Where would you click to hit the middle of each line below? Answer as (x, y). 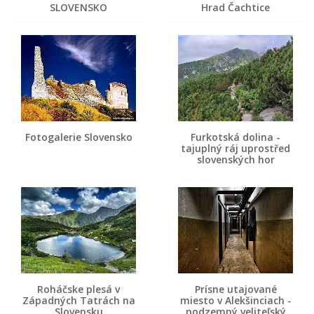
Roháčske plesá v (78, 289)
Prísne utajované (235, 289)
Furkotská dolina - (235, 137)
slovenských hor (235, 159)
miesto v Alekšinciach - (235, 300)
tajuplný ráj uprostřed (235, 148)
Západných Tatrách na (78, 300)
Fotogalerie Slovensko (78, 137)
